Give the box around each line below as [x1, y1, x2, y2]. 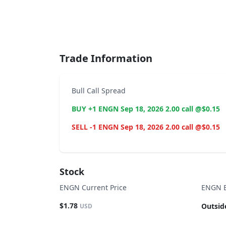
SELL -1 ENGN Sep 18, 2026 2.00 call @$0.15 [72, 122, 220, 132]
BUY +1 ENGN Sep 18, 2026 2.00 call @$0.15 [72, 104, 220, 114]
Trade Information [60, 51, 152, 65]
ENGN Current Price [60, 183, 127, 192]
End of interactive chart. [60, 23, 151, 34]
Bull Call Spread [72, 86, 126, 95]
